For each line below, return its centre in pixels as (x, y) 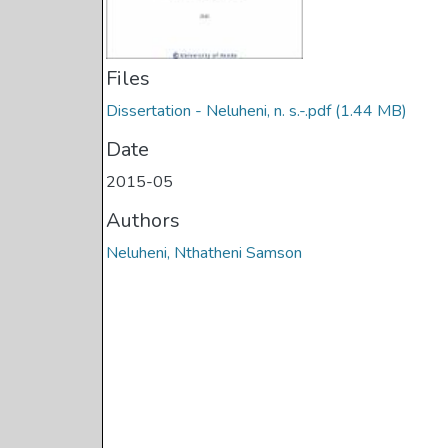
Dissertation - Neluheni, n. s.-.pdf (219, 111)
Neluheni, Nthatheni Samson (204, 253)
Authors (143, 221)
